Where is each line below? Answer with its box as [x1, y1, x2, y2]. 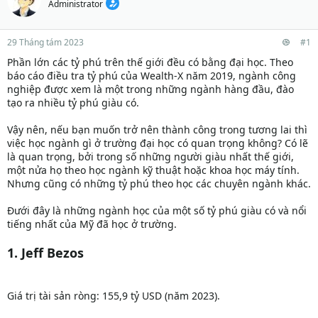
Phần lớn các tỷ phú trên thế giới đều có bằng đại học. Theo [7, 55, 293, 70]
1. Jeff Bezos [7, 244, 84, 262]
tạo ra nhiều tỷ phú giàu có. [7, 96, 139, 110]
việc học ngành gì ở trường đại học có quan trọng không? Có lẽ [7, 136, 308, 150]
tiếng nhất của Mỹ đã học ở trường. [7, 217, 177, 231]
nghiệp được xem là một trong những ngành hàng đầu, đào [7, 82, 294, 97]
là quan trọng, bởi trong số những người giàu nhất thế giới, [7, 150, 294, 164]
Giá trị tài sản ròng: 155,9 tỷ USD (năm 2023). [7, 289, 220, 303]
